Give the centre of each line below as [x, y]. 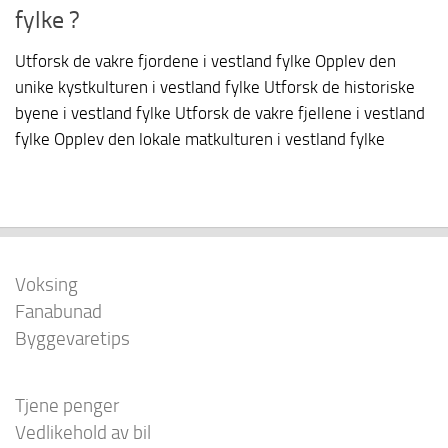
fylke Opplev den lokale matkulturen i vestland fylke [200, 139]
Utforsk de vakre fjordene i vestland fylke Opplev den [205, 61]
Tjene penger [67, 406]
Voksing [46, 285]
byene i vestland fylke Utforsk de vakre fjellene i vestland [220, 113]
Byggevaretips [72, 339]
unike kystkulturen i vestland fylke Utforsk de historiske [215, 87]
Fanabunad [58, 312]
